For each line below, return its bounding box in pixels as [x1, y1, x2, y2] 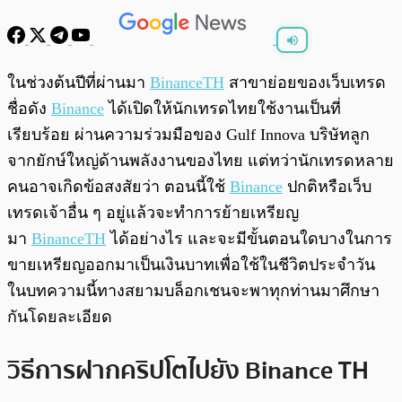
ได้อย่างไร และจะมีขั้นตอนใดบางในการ [106, 230, 392, 249]
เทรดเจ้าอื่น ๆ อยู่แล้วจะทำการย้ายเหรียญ [7, 204, 299, 223]
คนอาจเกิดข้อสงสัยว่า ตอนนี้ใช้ [7, 178, 230, 197]
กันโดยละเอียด [7, 308, 112, 327]
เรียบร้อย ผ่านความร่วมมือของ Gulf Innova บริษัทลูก [7, 126, 370, 144]
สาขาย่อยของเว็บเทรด [224, 74, 386, 92]
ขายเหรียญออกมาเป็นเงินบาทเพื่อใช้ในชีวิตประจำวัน [7, 256, 375, 275]
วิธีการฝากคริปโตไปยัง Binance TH [7, 350, 369, 390]
